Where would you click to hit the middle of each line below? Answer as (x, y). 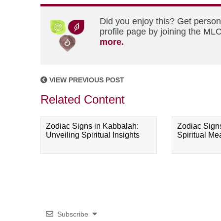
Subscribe (73, 214)
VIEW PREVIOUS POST (86, 80)
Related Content (83, 99)
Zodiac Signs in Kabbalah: (92, 126)
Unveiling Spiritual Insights (93, 135)
